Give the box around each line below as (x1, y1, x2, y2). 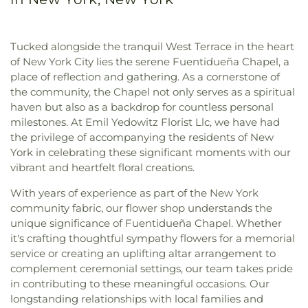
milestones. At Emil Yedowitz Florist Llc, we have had (10, 115, 280, 129)
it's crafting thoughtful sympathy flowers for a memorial (10, 232, 295, 245)
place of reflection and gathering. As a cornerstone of (10, 70, 280, 83)
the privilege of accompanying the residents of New (10, 131, 274, 144)
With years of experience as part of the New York (10, 186, 258, 199)
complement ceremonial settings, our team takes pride (10, 262, 293, 275)
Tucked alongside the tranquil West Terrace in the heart (10, 40, 294, 53)
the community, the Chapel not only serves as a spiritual (10, 85, 295, 98)
